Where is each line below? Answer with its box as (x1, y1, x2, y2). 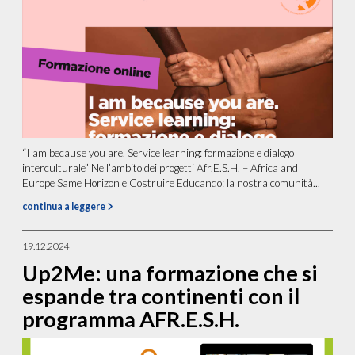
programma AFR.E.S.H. (22, 305, 240, 332)
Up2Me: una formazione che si (22, 259, 319, 286)
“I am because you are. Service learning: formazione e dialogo (22, 146, 295, 159)
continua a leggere (22, 200, 108, 212)
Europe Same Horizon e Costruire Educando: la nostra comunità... (22, 176, 321, 189)
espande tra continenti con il (22, 282, 300, 309)
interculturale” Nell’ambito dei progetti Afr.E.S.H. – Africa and (22, 161, 299, 174)
